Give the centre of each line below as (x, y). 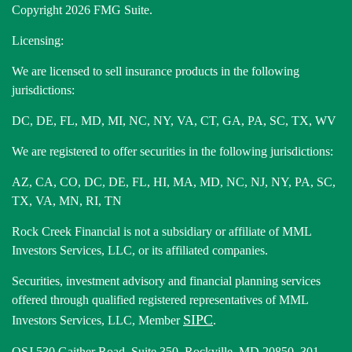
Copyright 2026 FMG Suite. (82, 9)
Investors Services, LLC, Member (97, 320)
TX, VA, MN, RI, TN (67, 200)
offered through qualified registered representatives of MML (160, 299)
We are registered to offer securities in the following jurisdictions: (172, 151)
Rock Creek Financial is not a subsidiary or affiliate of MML (161, 231)
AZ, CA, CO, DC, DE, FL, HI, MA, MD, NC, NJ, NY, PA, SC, (174, 181)
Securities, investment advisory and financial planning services (166, 280)
